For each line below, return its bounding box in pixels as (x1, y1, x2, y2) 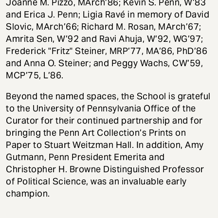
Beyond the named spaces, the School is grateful (6, 90, 211, 102)
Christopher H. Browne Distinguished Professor (6, 163, 204, 175)
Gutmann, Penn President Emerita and (6, 151, 165, 163)
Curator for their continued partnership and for (6, 114, 203, 126)
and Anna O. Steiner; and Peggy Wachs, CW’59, (6, 57, 203, 69)
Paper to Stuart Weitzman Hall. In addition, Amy (6, 139, 204, 150)
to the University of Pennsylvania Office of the (6, 102, 196, 114)
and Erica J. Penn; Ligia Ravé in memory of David (6, 8, 209, 20)
